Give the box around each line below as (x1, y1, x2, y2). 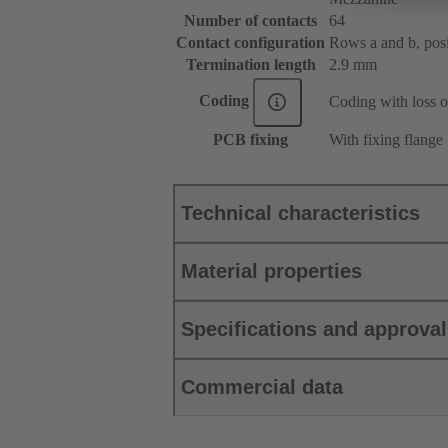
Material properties (181, 260, 362, 283)
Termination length (185, 56, 316, 74)
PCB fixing (213, 131, 288, 149)
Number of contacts (184, 12, 317, 30)
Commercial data (181, 376, 343, 399)
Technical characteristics (181, 202, 420, 225)
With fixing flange (329, 131, 443, 149)
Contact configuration (176, 34, 325, 52)
